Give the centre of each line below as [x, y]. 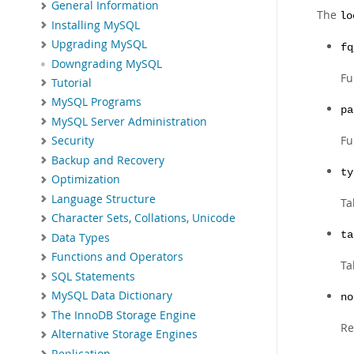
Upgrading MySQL [99, 45]
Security [73, 141]
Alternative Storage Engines [124, 335]
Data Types [81, 237]
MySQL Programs [96, 102]
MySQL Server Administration [129, 121]
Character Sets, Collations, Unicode [143, 218]
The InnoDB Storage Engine [124, 315]
